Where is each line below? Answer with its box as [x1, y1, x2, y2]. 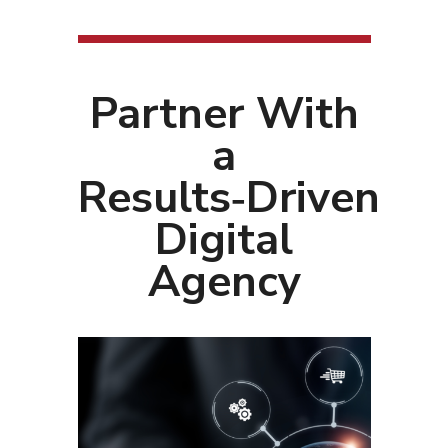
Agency [147, 251, 301, 311]
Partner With [89, 83, 359, 143]
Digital [155, 209, 293, 269]
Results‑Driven [77, 167, 380, 227]
